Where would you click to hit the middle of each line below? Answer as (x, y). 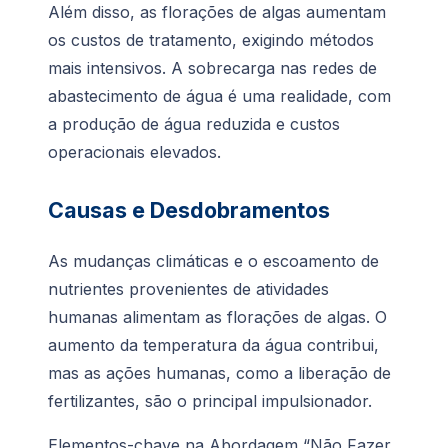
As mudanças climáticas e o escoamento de (213, 261)
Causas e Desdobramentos (189, 210)
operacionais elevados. (134, 152)
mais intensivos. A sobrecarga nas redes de (212, 68)
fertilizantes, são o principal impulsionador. (210, 401)
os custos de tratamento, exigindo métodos (211, 40)
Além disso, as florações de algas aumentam (217, 12)
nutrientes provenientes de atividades (188, 289)
